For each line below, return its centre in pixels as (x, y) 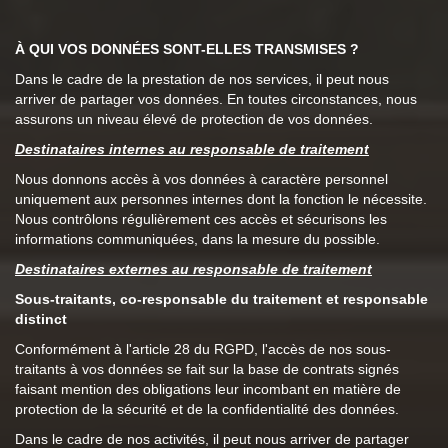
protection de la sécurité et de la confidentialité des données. (207, 409)
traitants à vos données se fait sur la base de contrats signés (207, 369)
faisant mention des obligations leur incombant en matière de (208, 389)
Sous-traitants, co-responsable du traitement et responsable (221, 299)
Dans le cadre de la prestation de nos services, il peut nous (202, 79)
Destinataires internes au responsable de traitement (192, 149)
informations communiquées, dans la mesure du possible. (197, 239)
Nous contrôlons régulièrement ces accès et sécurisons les (201, 219)
